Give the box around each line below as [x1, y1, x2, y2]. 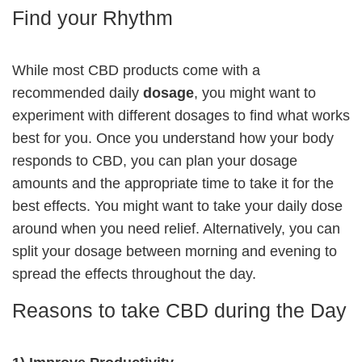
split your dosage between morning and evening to [12, 242, 337, 259]
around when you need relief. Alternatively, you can [12, 220, 340, 237]
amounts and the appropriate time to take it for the [12, 175, 334, 192]
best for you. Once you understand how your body [12, 129, 334, 146]
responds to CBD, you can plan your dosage [12, 152, 297, 169]
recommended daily [12, 84, 143, 101]
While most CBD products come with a [12, 61, 260, 78]
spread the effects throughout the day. [12, 265, 256, 282]
